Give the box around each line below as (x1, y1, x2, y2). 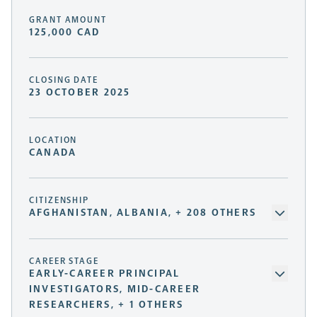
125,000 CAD (29, 26, 100, 39)
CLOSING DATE (29, 75, 99, 86)
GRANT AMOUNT (29, 15, 108, 25)
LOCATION (29, 135, 78, 146)
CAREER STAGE (29, 256, 100, 267)
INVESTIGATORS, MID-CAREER (29, 283, 201, 296)
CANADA (29, 146, 77, 159)
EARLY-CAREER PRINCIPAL (29, 267, 180, 280)
